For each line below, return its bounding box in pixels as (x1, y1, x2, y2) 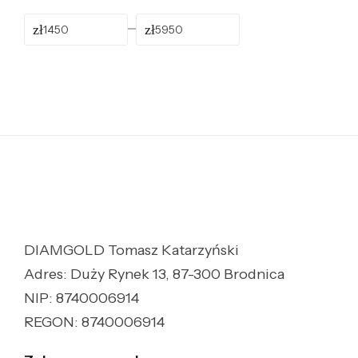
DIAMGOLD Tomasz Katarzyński (24, 241, 239, 259)
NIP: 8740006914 (24, 289, 139, 307)
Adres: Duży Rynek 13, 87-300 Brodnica (24, 265, 284, 283)
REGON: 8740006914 (24, 313, 165, 331)
